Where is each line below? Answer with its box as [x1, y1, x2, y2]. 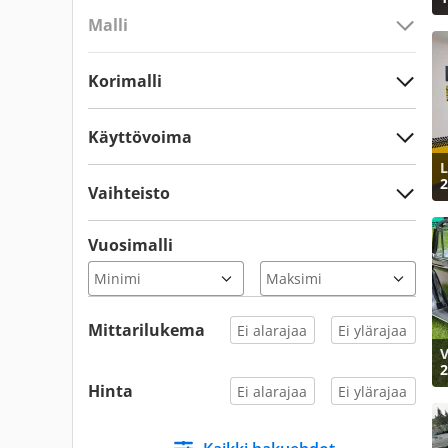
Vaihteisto [88, 181, 170, 204]
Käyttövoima [88, 125, 192, 148]
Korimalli [88, 69, 162, 92]
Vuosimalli [88, 234, 173, 256]
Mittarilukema [88, 319, 205, 341]
